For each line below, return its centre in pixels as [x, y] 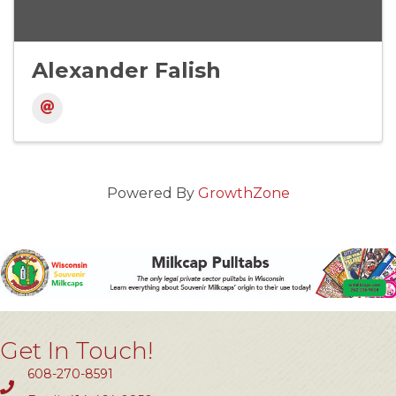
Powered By [152, 194]
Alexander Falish [126, 71]
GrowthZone [244, 194]
